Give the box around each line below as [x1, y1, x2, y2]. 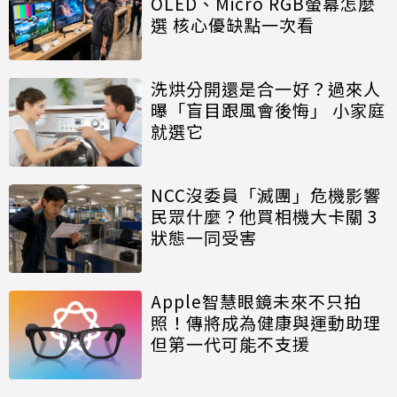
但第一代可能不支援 [151, 331, 310, 355]
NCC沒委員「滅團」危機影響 [151, 182, 381, 206]
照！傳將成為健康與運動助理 [151, 309, 381, 334]
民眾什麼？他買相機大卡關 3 [151, 203, 378, 228]
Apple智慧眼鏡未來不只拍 [151, 288, 362, 313]
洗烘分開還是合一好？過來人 [151, 75, 381, 100]
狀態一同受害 [151, 224, 257, 249]
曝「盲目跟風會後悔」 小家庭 [151, 97, 385, 121]
